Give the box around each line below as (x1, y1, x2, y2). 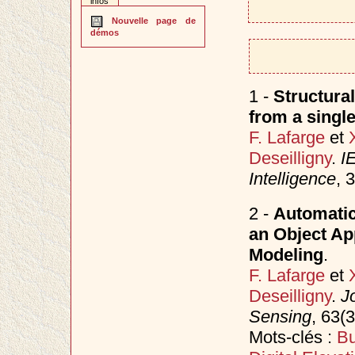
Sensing (248, 306, 311, 326)
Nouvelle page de (103, 16, 196, 26)
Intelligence (248, 168, 336, 189)
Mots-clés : (248, 326, 337, 347)
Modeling (248, 244, 323, 265)
